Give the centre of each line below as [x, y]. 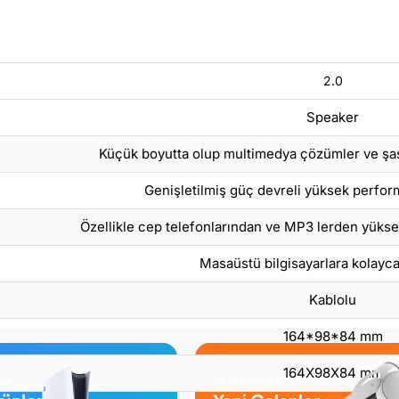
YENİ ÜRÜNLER [251, 383]
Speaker [333, 118]
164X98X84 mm [333, 373]
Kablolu [333, 300]
